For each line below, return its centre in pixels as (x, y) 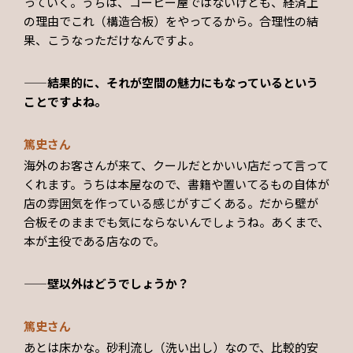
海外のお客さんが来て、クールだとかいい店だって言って (176, 165)
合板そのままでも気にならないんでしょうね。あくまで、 (176, 222)
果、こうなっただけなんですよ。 (112, 39)
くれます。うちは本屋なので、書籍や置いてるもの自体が (176, 184)
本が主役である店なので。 (94, 241)
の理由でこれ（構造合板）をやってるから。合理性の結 (171, 20)
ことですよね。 (65, 101)
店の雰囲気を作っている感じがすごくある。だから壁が (171, 203)
